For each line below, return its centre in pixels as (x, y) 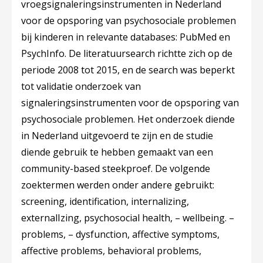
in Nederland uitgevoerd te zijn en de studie (117, 136)
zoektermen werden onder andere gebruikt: (118, 185)
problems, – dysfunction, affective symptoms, (120, 234)
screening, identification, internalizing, (105, 201)
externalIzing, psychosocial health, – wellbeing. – (128, 218)
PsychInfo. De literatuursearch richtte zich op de (127, 53)
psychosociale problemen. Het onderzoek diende (128, 119)
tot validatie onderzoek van (81, 86)
